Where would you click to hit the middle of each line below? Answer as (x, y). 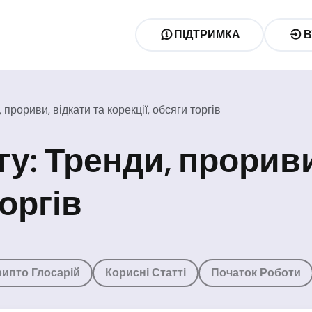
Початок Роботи (256, 273)
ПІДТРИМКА (208, 34)
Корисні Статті (146, 273)
